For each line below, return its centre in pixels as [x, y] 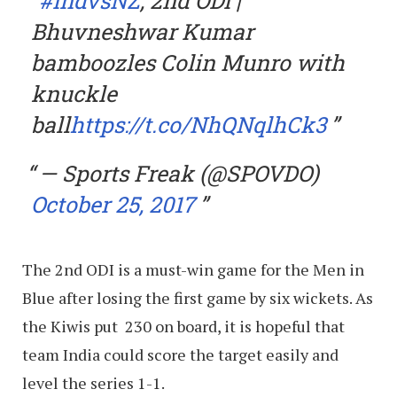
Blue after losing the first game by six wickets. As [198, 298]
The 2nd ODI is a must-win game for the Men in [193, 270]
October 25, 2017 [113, 205]
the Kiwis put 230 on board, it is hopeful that [183, 327]
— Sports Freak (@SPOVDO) [179, 174]
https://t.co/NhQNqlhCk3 [198, 125]
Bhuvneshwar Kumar [142, 32]
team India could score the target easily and [180, 355]
